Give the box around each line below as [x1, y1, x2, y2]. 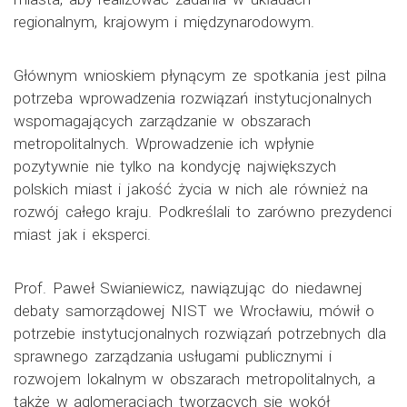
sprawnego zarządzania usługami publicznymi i [14, 347, 332, 366]
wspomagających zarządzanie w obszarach [14, 112, 312, 131]
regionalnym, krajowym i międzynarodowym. [14, 13, 315, 32]
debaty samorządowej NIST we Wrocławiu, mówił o [14, 302, 375, 321]
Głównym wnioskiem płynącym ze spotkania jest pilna [14, 66, 387, 85]
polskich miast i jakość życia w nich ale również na [14, 180, 369, 199]
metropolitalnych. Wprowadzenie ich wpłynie [14, 134, 315, 154]
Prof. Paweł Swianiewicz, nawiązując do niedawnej [14, 279, 362, 298]
